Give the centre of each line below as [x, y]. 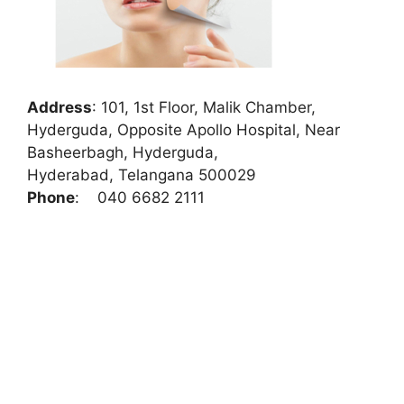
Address [60, 107]
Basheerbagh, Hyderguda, [186, 152]
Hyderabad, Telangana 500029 [142, 175]
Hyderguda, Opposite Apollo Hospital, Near [184, 130]
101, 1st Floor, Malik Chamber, [208, 107]
